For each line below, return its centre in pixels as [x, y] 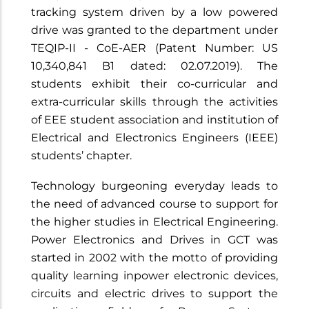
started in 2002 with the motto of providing [154, 258]
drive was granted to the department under [154, 30]
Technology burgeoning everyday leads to [154, 186]
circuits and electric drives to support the [154, 293]
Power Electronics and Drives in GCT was [154, 240]
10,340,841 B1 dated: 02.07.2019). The [154, 66]
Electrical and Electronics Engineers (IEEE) [154, 138]
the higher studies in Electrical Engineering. [154, 222]
